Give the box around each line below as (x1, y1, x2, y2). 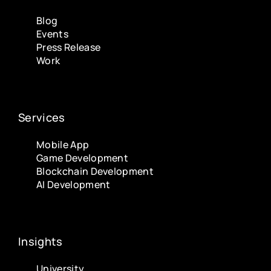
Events (36, 27, 68, 41)
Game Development (36, 151, 129, 165)
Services (18, 110, 65, 125)
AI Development (36, 178, 111, 192)
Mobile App (36, 138, 90, 152)
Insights (18, 234, 63, 249)
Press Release (36, 41, 101, 54)
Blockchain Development (36, 165, 154, 178)
